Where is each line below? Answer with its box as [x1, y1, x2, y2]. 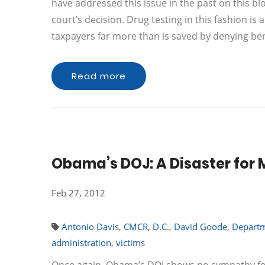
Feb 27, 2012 [51, 187, 105, 199]
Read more [72, 70, 126, 82]
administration [51, 237, 111, 248]
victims [116, 237, 145, 248]
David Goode [174, 221, 227, 232]
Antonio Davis [62, 221, 119, 232]
